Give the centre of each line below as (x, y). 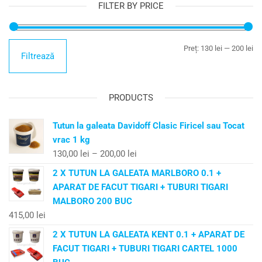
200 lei (242, 48)
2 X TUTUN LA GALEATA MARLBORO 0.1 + (137, 173)
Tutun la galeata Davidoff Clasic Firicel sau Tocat (149, 125)
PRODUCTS (131, 97)
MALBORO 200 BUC (92, 201)
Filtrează (38, 56)
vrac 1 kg (71, 139)
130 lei (211, 48)
